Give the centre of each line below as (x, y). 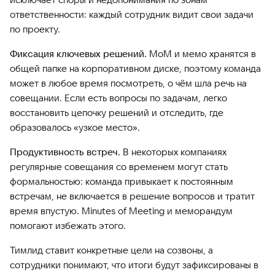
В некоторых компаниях (173, 152)
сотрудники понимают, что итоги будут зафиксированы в (134, 265)
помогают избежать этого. (68, 226)
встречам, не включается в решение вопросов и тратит (132, 196)
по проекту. (35, 29)
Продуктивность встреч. (65, 152)
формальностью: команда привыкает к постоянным (122, 181)
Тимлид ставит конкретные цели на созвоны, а (111, 250)
